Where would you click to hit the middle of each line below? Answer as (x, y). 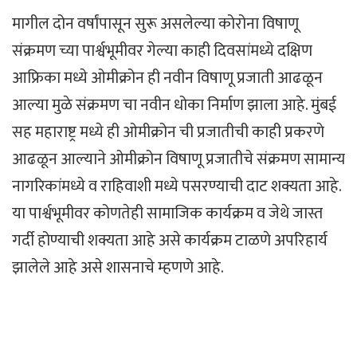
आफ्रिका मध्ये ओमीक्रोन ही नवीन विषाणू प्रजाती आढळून (167, 78)
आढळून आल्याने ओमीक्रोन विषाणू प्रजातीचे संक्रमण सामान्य (178, 159)
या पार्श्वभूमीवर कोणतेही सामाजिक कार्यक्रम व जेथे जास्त (167, 213)
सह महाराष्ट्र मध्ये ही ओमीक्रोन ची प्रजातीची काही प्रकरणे (168, 132)
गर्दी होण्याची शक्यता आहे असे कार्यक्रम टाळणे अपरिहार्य (170, 240)
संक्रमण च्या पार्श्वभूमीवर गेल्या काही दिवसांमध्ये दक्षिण (162, 51)
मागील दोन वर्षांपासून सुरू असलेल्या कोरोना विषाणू (155, 24)
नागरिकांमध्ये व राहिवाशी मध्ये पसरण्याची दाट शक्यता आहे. (177, 186)
